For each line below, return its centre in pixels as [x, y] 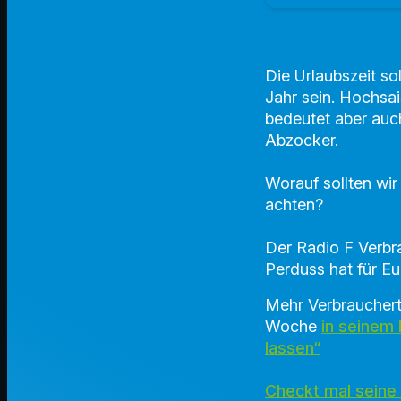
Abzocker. [302, 141]
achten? [294, 205]
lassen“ [293, 348]
